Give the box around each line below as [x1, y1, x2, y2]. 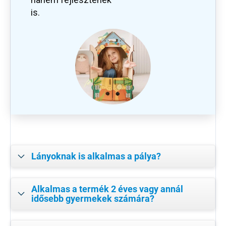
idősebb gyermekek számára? [31, 193, 154, 204]
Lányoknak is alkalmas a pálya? [31, 151, 161, 162]
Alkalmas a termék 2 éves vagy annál [31, 184, 183, 195]
